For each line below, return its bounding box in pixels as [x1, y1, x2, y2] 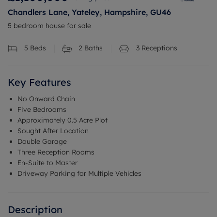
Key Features [8, 76, 71, 89]
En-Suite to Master [17, 158, 77, 168]
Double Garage [17, 137, 67, 146]
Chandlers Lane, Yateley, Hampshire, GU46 [8, 7, 171, 17]
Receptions [139, 44, 177, 52]
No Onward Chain [17, 94, 75, 104]
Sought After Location [17, 126, 89, 136]
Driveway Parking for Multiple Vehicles [17, 169, 141, 178]
